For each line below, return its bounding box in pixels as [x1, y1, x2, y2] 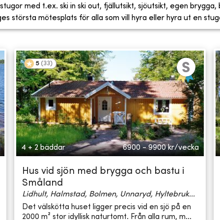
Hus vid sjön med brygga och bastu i [22, 167, 185, 177]
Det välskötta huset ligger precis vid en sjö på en [22, 203, 192, 211]
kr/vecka [167, 144, 199, 152]
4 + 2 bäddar [21, 144, 66, 152]
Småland [22, 179, 63, 189]
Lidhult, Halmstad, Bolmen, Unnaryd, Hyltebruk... [22, 191, 195, 199]
